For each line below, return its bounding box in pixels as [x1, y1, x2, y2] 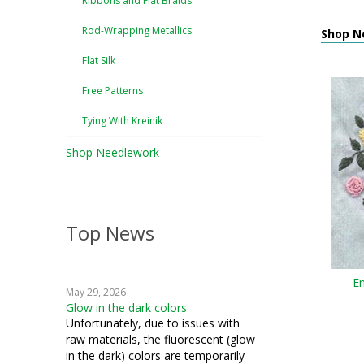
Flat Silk [82, 54, 115, 67]
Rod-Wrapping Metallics [82, 24, 192, 37]
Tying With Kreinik [82, 114, 162, 128]
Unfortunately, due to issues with [66, 315, 240, 331]
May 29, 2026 [66, 285, 126, 299]
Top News [66, 219, 154, 246]
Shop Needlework [66, 145, 159, 160]
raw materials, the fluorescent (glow [66, 331, 255, 347]
